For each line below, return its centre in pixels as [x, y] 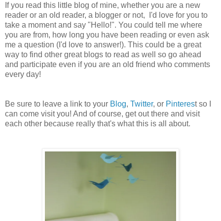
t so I [203, 104]
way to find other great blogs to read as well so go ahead [103, 54]
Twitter [142, 104]
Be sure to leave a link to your [57, 104]
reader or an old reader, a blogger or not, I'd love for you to [106, 15]
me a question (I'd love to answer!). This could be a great [103, 44]
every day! [24, 74]
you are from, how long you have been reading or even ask [107, 35]
